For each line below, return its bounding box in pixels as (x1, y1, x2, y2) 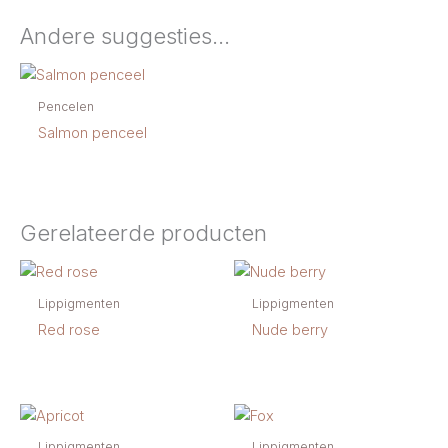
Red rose (37, 321, 100, 340)
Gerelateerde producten (20, 220, 267, 247)
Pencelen (37, 99, 94, 115)
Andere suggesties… (20, 23, 230, 50)
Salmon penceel (37, 124, 147, 143)
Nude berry (251, 321, 328, 340)
